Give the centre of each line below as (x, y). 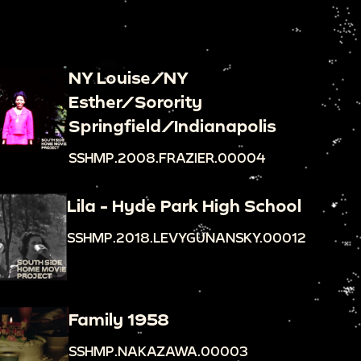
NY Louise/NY (128, 77)
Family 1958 (118, 319)
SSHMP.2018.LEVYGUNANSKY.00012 (187, 237)
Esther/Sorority (135, 101)
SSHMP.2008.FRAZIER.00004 (167, 157)
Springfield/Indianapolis (172, 125)
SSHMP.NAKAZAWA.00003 (158, 351)
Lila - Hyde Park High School (184, 205)
